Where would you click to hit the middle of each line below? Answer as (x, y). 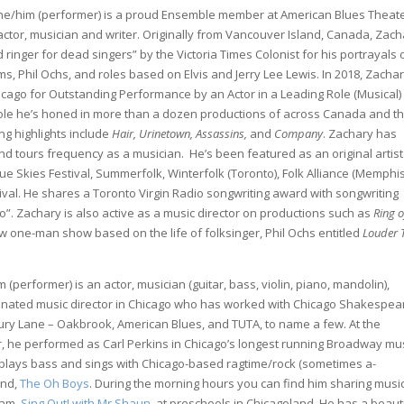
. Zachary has (360, 133)
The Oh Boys (55, 383)
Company (299, 133)
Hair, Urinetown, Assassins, (180, 133)
